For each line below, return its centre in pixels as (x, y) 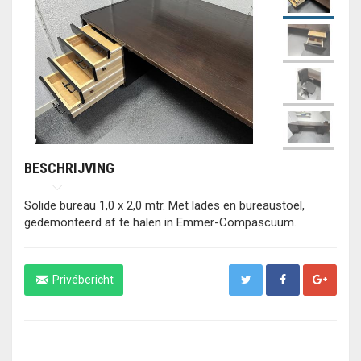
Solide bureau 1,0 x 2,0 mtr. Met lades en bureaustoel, (164, 205)
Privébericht (81, 280)
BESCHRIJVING (69, 168)
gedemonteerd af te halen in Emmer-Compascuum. (160, 222)
